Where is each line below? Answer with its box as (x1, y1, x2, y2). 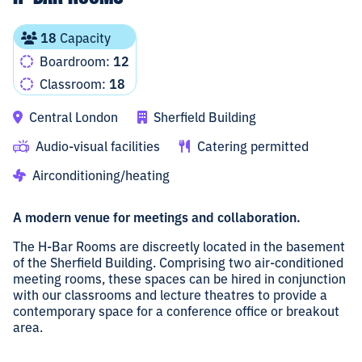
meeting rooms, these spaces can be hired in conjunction (13, 269, 346, 288)
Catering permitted (194, 137, 309, 155)
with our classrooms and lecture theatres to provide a (13, 285, 327, 304)
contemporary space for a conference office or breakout (13, 301, 339, 320)
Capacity (57, 28, 111, 47)
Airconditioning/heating (29, 166, 170, 184)
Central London (26, 107, 118, 126)
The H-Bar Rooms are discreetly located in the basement (13, 237, 345, 255)
